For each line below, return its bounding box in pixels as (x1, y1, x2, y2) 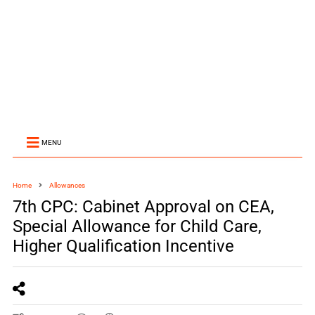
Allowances (49, 181, 85, 189)
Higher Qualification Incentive (12, 236, 234, 256)
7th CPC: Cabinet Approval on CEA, (12, 197, 274, 217)
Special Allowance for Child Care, (12, 217, 262, 236)
